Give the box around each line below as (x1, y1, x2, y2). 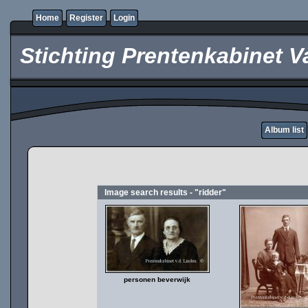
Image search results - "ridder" (104, 188, 226, 197)
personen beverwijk (124, 276, 190, 283)
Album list (265, 125, 304, 135)
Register (69, 13, 103, 23)
